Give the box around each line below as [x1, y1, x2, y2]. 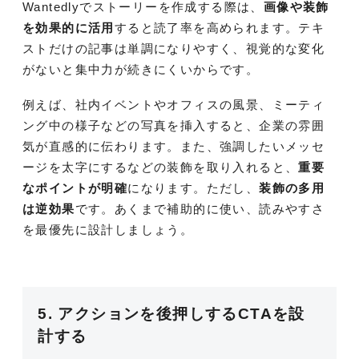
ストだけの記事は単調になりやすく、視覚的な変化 [22, 42, 325, 56]
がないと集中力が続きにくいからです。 [22, 63, 260, 77]
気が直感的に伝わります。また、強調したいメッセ [22, 139, 325, 154]
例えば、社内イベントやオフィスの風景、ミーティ [22, 98, 325, 112]
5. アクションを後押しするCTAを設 [38, 305, 305, 322]
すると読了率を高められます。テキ [114, 21, 325, 35]
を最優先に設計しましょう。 [22, 223, 194, 237]
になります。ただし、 [127, 181, 260, 196]
